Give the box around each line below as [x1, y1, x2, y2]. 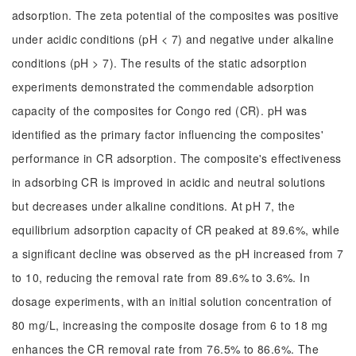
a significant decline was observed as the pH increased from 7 [12, 246, 344, 261]
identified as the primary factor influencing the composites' [12, 126, 324, 142]
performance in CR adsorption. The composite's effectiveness [12, 150, 342, 166]
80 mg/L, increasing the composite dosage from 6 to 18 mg [12, 317, 328, 333]
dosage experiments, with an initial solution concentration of [12, 293, 332, 309]
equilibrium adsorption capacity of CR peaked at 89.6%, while [12, 222, 340, 238]
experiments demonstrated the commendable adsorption [12, 79, 315, 95]
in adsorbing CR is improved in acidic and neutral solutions [12, 174, 326, 190]
